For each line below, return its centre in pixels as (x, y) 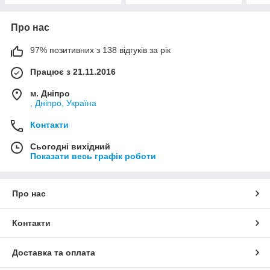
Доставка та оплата (54, 253)
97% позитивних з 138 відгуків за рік (100, 50)
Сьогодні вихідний (70, 147)
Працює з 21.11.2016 (73, 72)
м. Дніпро (50, 94)
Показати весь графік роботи (93, 156)
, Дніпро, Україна (63, 103)
